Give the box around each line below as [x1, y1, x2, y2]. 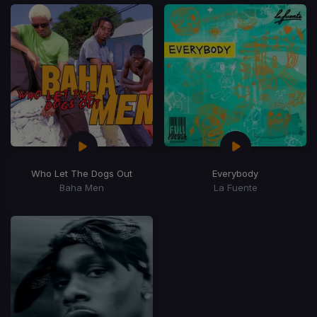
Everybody [212, 167, 258, 179]
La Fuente [213, 181, 258, 193]
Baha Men [59, 181, 104, 193]
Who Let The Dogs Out [31, 167, 132, 179]
